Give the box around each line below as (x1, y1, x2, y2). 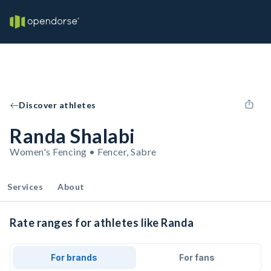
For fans (178, 252, 215, 263)
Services (7, 181, 43, 192)
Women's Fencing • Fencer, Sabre (10, 146, 157, 157)
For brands (51, 252, 98, 263)
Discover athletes (19, 100, 96, 110)
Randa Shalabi (10, 124, 135, 148)
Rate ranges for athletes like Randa (10, 216, 194, 229)
